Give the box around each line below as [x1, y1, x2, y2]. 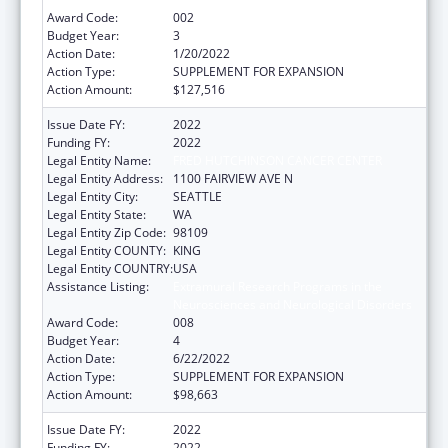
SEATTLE [173, 187, 222, 205]
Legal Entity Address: [47, 169, 163, 187]
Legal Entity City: [47, 187, 138, 205]
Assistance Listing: [47, 277, 149, 295]
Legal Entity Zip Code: [47, 223, 166, 241]
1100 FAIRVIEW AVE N [173, 169, 293, 187]
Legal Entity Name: [47, 151, 151, 169]
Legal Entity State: [47, 205, 146, 223]
